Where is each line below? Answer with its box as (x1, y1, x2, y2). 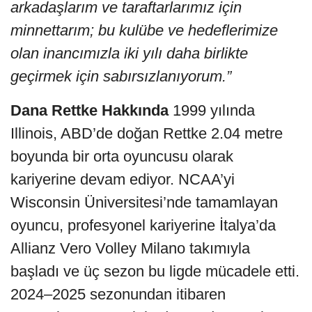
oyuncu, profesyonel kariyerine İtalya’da (10, 217, 276, 235)
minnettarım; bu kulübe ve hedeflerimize (10, 22, 278, 40)
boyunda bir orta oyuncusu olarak (10, 148, 233, 166)
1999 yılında (169, 102, 255, 120)
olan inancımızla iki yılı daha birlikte (10, 45, 248, 63)
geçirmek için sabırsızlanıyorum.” (10, 68, 231, 86)
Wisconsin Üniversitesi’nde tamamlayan (10, 194, 278, 212)
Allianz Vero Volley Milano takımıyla (10, 240, 250, 258)
